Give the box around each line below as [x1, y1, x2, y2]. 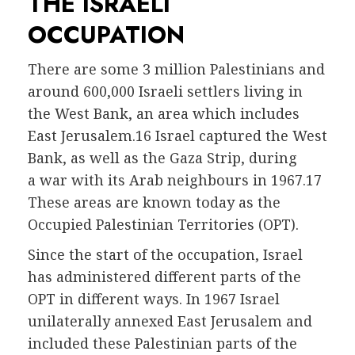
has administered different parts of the [28, 266, 301, 286]
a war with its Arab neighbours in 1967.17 [28, 170, 322, 189]
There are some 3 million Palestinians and [28, 59, 325, 78]
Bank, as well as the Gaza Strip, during [28, 147, 297, 167]
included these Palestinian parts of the [28, 333, 297, 353]
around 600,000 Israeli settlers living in [28, 81, 303, 101]
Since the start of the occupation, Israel [28, 244, 303, 264]
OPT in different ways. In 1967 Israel [28, 288, 280, 308]
